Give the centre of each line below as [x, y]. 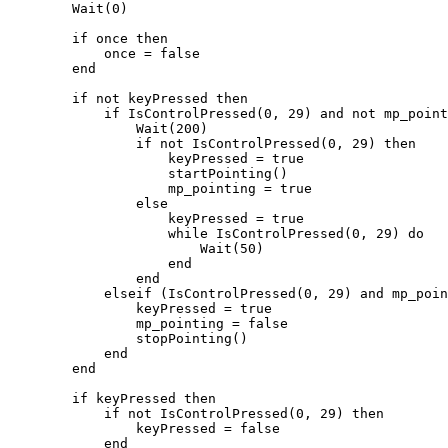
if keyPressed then [40, 398]
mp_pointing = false [72, 323]
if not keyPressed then [40, 98]
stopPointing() [72, 338]
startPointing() [88, 173]
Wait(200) [72, 128]
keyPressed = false [72, 428]
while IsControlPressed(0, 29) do [88, 233]
